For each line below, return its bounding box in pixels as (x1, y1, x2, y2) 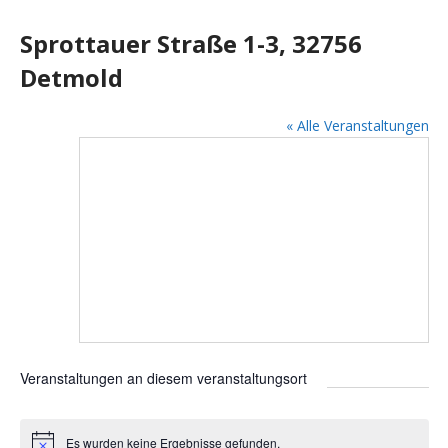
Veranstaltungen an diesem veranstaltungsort (19, 367, 307, 388)
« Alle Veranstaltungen (285, 115, 429, 135)
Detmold (19, 60, 123, 94)
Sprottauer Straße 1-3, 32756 (19, 26, 362, 60)
